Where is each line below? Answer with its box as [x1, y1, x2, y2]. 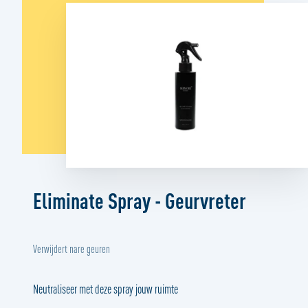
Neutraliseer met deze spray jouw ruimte [33, 282, 178, 296]
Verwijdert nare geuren [33, 243, 110, 255]
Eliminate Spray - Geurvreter [33, 188, 246, 213]
